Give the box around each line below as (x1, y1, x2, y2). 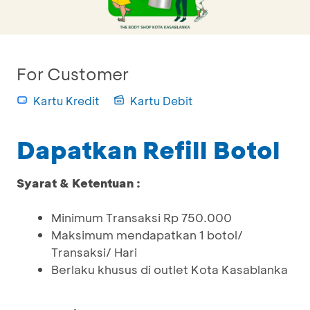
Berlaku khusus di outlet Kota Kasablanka (51, 262, 288, 277)
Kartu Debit (130, 93, 193, 108)
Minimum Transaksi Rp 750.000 (51, 210, 232, 225)
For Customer (17, 63, 129, 84)
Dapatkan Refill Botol (17, 134, 280, 165)
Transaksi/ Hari (51, 244, 137, 259)
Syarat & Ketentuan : (17, 175, 140, 190)
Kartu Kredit (33, 93, 100, 108)
